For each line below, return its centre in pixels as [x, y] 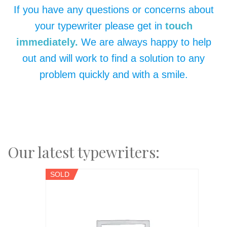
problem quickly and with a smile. [113, 74]
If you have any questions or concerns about [113, 9]
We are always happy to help [144, 42]
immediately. [47, 42]
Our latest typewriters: [84, 152]
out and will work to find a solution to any [113, 58]
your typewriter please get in [100, 26]
